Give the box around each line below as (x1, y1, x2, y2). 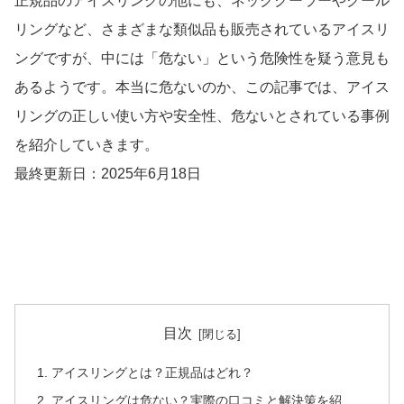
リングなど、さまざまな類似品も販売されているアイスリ (14, 22, 390, 38)
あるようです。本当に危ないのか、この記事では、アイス (14, 79, 390, 96)
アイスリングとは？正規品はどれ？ (51, 364, 254, 380)
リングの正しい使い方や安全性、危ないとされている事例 (14, 108, 390, 124)
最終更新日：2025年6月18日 (14, 166, 201, 182)
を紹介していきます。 (14, 137, 159, 153)
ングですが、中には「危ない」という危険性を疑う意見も (14, 50, 390, 67)
